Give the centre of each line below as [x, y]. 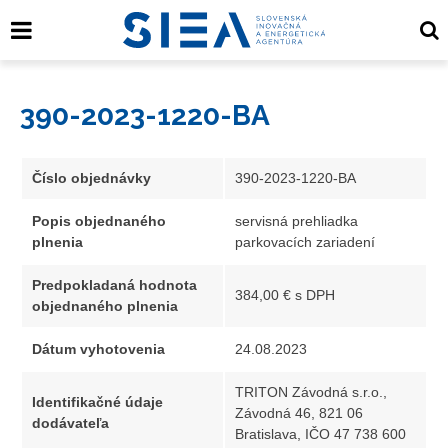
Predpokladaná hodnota [114, 284]
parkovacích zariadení [305, 241]
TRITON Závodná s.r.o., [311, 391]
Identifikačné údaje [97, 401]
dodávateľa [70, 422]
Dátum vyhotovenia [98, 348]
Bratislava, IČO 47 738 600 [320, 433]
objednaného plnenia [105, 305]
